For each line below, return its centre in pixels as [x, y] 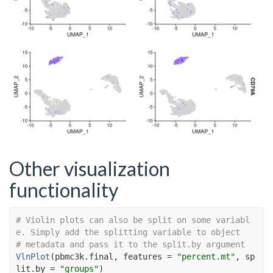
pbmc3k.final [84, 256]
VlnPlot [33, 256]
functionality [64, 190]
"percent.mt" [206, 256]
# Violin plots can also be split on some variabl [133, 220]
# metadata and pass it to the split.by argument [130, 244]
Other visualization [90, 169]
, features [140, 256]
